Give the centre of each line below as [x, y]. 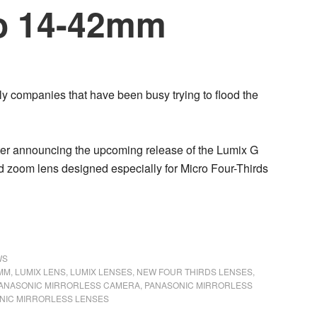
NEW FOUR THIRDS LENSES [195, 271]
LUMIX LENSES [101, 271]
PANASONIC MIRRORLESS [198, 285]
